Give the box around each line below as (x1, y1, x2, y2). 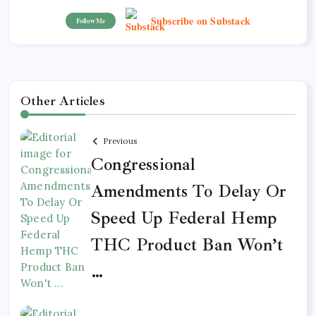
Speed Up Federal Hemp (91, 207, 277, 229)
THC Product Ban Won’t (91, 233, 284, 255)
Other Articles (20, 93, 105, 109)
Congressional (91, 153, 196, 175)
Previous (103, 135, 137, 146)
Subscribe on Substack (150, 13, 250, 28)
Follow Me (76, 16, 105, 26)
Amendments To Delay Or (91, 180, 287, 202)
